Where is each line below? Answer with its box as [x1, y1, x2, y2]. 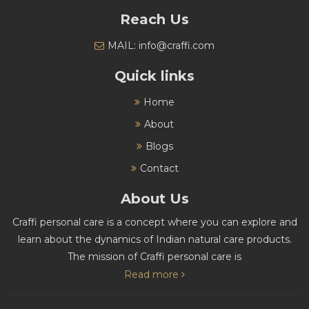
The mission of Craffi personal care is [68, 250, 241, 263]
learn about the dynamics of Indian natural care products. [17, 233, 292, 246]
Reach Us [120, 11, 189, 28]
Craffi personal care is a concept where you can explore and [12, 216, 297, 229]
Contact [139, 162, 179, 175]
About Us [120, 190, 189, 208]
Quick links [114, 68, 195, 85]
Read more [124, 268, 181, 281]
